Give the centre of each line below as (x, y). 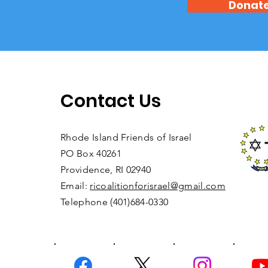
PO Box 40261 (91, 154)
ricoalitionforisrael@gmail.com (158, 186)
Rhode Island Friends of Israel (126, 138)
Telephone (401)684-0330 (115, 202)
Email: (75, 186)
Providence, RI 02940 (106, 170)
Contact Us (111, 101)
